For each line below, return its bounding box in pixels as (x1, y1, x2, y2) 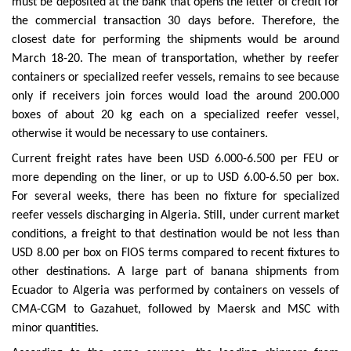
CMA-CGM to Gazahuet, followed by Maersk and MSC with (12, 303, 339, 317)
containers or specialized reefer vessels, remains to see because (12, 71, 339, 85)
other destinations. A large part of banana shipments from (12, 266, 339, 279)
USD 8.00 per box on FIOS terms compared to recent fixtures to (12, 247, 339, 260)
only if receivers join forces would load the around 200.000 (12, 90, 339, 103)
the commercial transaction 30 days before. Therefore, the (12, 15, 339, 28)
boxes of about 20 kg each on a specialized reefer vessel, (12, 109, 339, 122)
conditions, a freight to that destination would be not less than (12, 228, 339, 241)
